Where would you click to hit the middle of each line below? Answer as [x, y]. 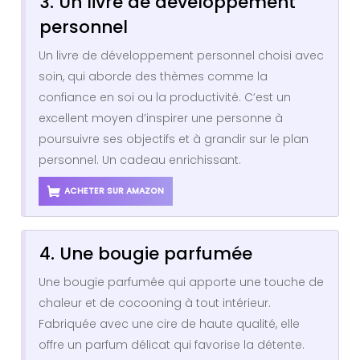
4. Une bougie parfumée [146, 254]
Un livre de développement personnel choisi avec [181, 55]
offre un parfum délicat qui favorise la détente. [172, 345]
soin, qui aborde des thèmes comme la [153, 76]
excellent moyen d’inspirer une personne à [161, 118]
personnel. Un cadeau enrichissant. [140, 160]
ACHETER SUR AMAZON [115, 190]
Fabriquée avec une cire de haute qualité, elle [169, 324]
